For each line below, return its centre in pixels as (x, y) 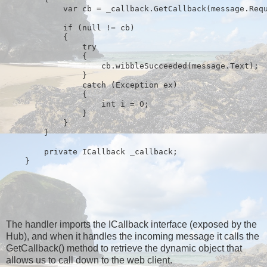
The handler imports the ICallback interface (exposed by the (131, 225)
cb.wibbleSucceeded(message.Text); (132, 66)
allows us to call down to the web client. (89, 260)
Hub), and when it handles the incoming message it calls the (133, 237)
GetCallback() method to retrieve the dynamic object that (124, 249)
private (61, 151)
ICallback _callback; (128, 151)
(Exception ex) (142, 85)
